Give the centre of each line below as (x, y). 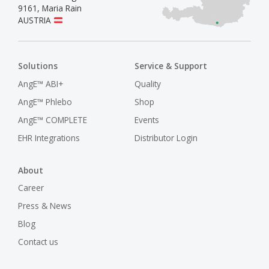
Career (31, 188)
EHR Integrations (49, 138)
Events (147, 119)
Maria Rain (62, 8)
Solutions (38, 65)
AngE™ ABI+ (41, 83)
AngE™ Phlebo (45, 101)
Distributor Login (166, 138)
